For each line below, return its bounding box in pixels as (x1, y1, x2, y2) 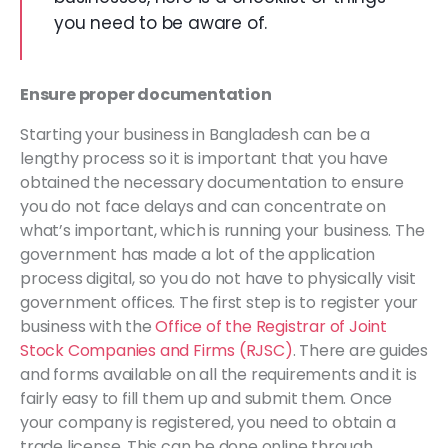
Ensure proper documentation (20, 82, 272, 106)
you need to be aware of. (54, 11, 268, 36)
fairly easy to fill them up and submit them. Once (20, 386, 393, 410)
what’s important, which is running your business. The (20, 218, 425, 242)
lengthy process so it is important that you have (20, 146, 388, 170)
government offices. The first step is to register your (20, 290, 419, 314)
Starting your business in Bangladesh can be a (20, 122, 370, 146)
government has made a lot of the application (20, 242, 376, 266)
